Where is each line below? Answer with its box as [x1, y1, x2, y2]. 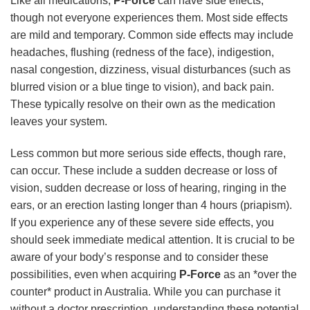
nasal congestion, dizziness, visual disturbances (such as [10, 64, 291, 76]
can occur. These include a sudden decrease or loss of [10, 165, 277, 177]
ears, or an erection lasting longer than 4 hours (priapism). [10, 199, 292, 212]
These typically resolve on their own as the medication [10, 98, 275, 111]
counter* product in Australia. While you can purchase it [10, 286, 280, 298]
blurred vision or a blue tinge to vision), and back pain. [10, 81, 274, 93]
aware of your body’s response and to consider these [10, 251, 268, 264]
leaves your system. [10, 116, 107, 128]
